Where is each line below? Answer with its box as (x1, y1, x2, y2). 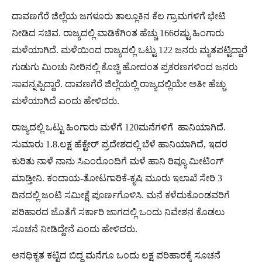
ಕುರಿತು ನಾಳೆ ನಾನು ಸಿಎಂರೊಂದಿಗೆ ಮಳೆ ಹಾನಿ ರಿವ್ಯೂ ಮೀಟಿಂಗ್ (12, 156, 224, 166)
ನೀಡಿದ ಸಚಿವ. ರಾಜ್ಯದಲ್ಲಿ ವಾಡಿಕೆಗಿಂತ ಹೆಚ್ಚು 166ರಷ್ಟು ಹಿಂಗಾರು (12, 27, 224, 38)
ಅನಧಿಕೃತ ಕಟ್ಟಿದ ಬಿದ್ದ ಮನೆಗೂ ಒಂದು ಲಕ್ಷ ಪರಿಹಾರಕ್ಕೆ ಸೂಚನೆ (12, 250, 220, 260)
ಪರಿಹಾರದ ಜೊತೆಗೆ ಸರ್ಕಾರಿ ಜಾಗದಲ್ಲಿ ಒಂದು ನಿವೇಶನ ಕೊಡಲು (12, 206, 225, 217)
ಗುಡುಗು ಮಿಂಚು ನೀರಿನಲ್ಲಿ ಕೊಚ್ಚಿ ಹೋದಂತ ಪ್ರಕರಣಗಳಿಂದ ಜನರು (12, 61, 237, 72)
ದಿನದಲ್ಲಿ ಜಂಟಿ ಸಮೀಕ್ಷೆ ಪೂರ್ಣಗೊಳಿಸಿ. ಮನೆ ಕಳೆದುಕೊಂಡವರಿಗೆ (12, 189, 230, 200)
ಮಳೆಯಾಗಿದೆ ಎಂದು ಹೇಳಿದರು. (12, 95, 119, 106)
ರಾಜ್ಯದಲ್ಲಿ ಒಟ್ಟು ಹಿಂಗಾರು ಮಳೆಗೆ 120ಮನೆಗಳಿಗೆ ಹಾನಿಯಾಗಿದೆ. (12, 122, 226, 132)
